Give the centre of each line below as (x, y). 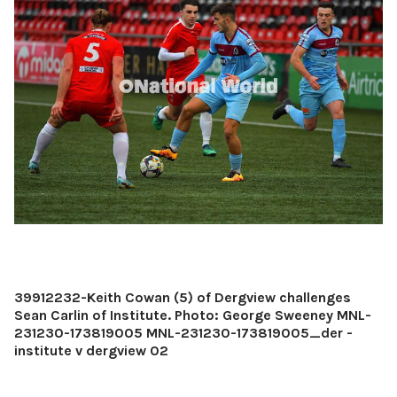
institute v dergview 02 (91, 350)
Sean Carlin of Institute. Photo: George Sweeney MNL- (193, 315)
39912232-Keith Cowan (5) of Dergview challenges (183, 297)
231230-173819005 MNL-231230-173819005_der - (183, 332)
